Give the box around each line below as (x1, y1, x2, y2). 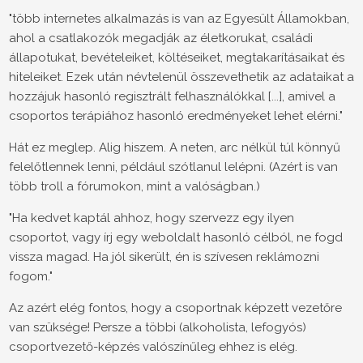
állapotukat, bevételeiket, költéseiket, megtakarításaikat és (9, 50, 344, 66)
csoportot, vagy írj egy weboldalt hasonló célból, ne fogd (9, 230, 343, 246)
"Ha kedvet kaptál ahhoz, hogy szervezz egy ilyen (9, 211, 294, 226)
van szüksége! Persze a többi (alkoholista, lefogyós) (9, 320, 306, 335)
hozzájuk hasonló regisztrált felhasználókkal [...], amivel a (9, 89, 335, 105)
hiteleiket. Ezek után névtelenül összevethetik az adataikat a (9, 70, 354, 85)
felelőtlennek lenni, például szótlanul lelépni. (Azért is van (9, 160, 338, 175)
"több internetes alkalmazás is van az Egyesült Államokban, (9, 11, 349, 27)
